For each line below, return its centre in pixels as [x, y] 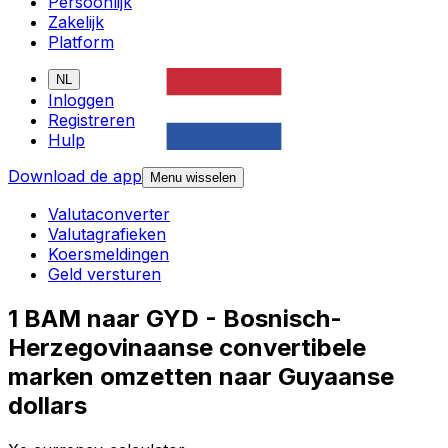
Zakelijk [76, 22]
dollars [47, 406]
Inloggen [81, 100]
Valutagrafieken [107, 234]
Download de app [75, 176]
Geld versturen [104, 274]
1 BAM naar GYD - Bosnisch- [175, 319]
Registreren [91, 120]
